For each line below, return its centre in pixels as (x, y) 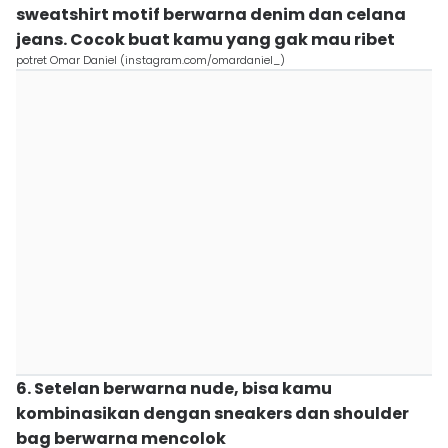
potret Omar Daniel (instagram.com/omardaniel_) (150, 60)
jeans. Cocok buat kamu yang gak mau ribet (205, 39)
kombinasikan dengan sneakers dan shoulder (212, 413)
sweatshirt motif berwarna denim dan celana (211, 14)
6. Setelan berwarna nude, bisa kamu (174, 388)
